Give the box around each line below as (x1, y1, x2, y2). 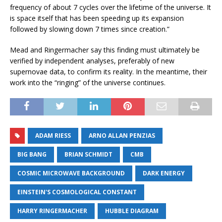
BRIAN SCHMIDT (64, 150, 112, 159)
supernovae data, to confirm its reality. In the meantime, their (10, 66, 207, 76)
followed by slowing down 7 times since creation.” (10, 24, 169, 34)
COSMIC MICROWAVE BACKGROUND (17, 168, 125, 177)
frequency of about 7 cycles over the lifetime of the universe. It (10, 2, 211, 12)
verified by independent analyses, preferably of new (10, 55, 174, 65)
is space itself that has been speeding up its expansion (10, 13, 184, 23)
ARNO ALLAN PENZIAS (89, 131, 155, 140)
